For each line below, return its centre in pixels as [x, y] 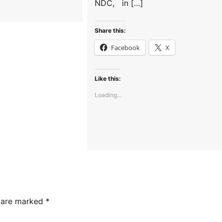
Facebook [126, 48]
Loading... [108, 95]
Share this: [111, 31]
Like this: [108, 79]
